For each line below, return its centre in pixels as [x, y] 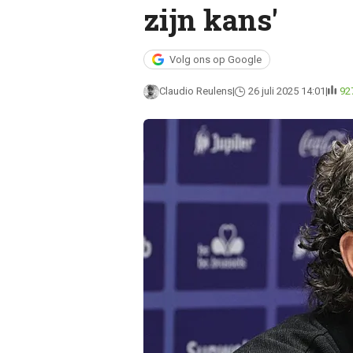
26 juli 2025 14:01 [286, 91]
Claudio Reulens [195, 91]
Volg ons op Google [215, 59]
